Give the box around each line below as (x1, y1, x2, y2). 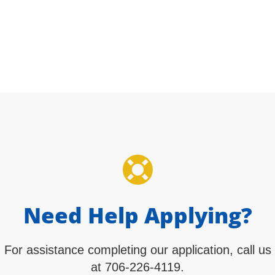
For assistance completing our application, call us (4, 243, 271, 257)
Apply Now (38, 21, 90, 35)
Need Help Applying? (23, 201, 252, 230)
